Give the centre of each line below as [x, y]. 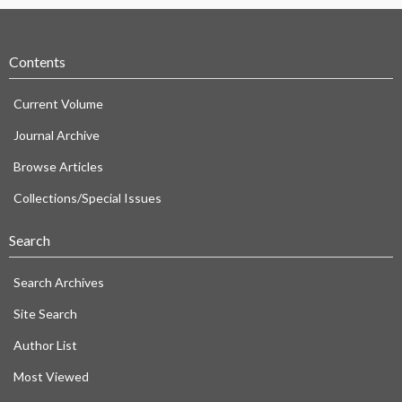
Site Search [45, 314]
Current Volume [58, 104]
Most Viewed [51, 377]
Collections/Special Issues [87, 198]
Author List [45, 345]
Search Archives [59, 283]
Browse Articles [58, 167]
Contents [37, 62]
